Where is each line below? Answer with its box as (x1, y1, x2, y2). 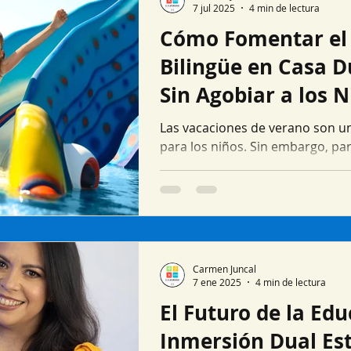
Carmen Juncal (193, 262, 256, 275)
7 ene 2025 (193, 276, 241, 288)
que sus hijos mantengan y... (160, 157, 327, 174)
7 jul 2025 (193, 2, 235, 14)
